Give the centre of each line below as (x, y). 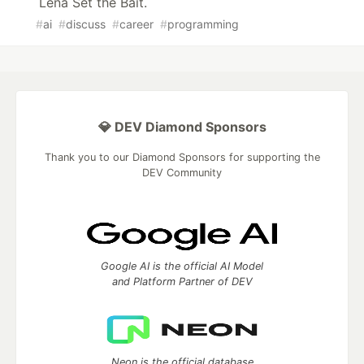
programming (203, 24)
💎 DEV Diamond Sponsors (182, 127)
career (136, 24)
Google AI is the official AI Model (182, 266)
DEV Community (182, 173)
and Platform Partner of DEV (182, 282)
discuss (86, 24)
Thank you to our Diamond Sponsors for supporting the (182, 158)
